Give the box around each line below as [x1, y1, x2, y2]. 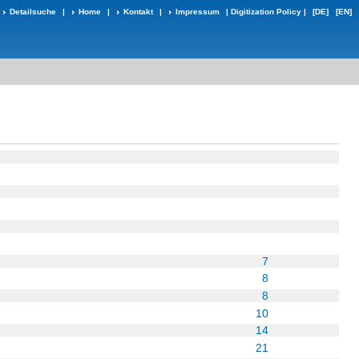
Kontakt [123, 7, 153, 16]
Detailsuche [10, 7, 56, 16]
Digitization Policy [231, 7, 301, 16]
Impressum [175, 7, 220, 16]
